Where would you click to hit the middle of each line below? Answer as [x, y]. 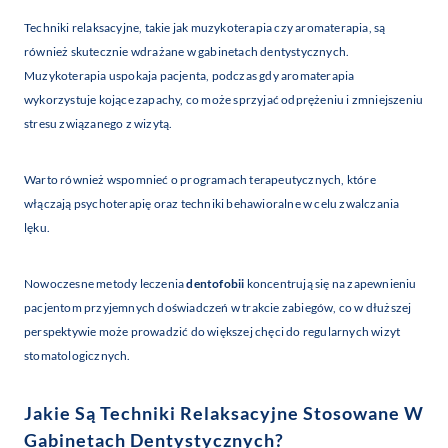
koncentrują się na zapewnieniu [330, 284]
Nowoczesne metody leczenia [105, 284]
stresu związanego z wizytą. [98, 124]
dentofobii [215, 284]
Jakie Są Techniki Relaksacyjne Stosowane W [224, 413]
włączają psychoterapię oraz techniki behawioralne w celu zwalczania [212, 204]
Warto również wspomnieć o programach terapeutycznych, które [200, 180]
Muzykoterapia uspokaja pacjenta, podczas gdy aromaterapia [189, 76]
